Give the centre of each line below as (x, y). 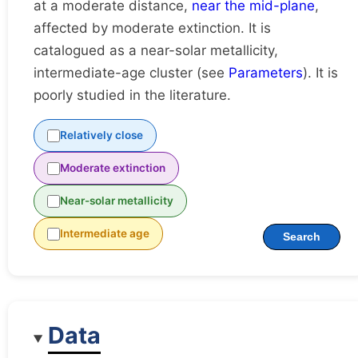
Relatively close (101, 135)
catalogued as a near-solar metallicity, (156, 51)
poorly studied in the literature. (132, 95)
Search (302, 237)
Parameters (266, 73)
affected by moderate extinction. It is (152, 28)
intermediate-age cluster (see (131, 73)
